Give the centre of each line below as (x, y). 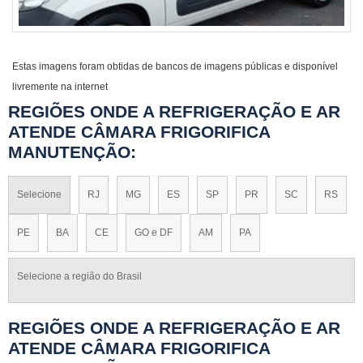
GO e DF (154, 233)
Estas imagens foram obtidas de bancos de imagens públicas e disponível (175, 66)
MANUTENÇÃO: (72, 152)
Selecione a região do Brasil (79, 277)
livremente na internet (60, 87)
